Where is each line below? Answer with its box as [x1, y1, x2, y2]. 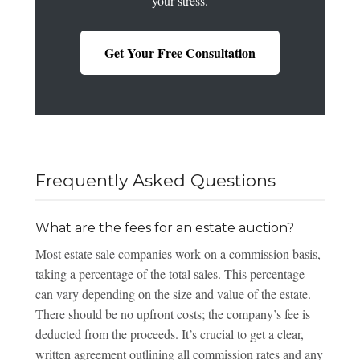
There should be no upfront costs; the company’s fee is [35, 305, 310, 322]
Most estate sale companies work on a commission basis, [35, 244, 321, 262]
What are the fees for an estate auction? [35, 219, 294, 235]
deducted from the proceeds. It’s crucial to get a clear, [35, 325, 304, 342]
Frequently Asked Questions [35, 170, 276, 190]
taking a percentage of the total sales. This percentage [35, 264, 305, 282]
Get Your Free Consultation [104, 43, 256, 63]
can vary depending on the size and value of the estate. [35, 284, 311, 302]
